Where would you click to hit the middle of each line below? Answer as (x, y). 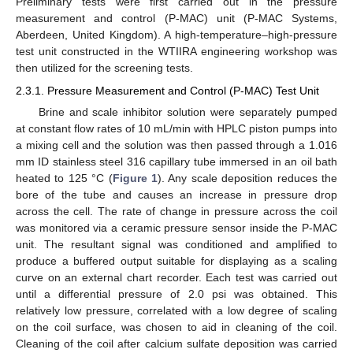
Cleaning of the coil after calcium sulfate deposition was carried (176, 343)
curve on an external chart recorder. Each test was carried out (176, 277)
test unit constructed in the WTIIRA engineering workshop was (176, 52)
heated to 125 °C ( (64, 178)
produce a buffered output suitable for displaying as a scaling (176, 260)
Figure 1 (135, 178)
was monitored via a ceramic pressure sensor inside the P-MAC (176, 227)
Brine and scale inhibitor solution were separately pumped (188, 111)
